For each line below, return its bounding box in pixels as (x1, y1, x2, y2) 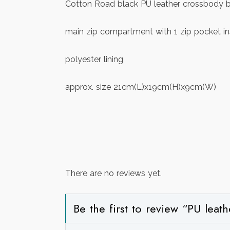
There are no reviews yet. (65, 168, 162, 179)
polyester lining (65, 54, 123, 65)
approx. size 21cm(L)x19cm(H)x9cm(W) (65, 82, 216, 92)
